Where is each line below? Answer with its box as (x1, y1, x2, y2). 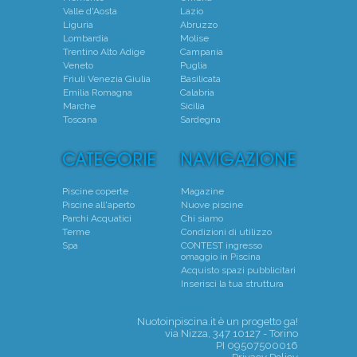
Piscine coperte (61, 185, 128, 197)
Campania (179, 45, 223, 57)
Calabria (179, 86, 214, 98)
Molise (179, 32, 209, 44)
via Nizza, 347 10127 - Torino (164, 327, 298, 339)
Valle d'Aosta (62, 5, 117, 17)
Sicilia (179, 100, 205, 112)
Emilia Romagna (62, 86, 132, 98)
